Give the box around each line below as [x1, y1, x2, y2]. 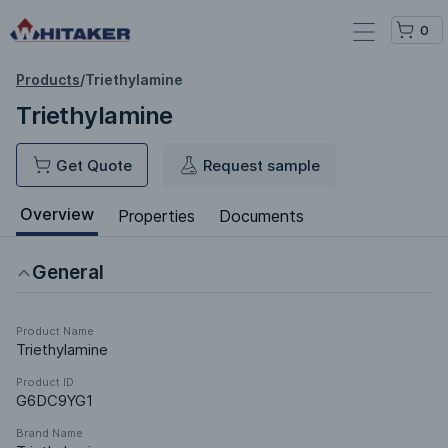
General [32, 261, 104, 284]
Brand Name [16, 426, 83, 440]
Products [16, 71, 80, 88]
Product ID [16, 375, 74, 389]
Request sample [203, 156, 320, 175]
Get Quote [56, 156, 132, 175]
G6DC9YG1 [16, 391, 93, 410]
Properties [118, 205, 195, 226]
